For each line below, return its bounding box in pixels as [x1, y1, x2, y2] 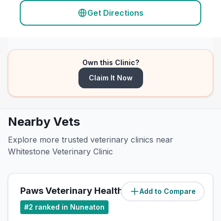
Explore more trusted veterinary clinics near [8, 135, 173, 145]
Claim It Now [88, 74, 133, 82]
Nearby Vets [8, 114, 80, 129]
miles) [180, 187, 201, 195]
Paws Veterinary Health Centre [20, 185, 155, 196]
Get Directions [87, 8, 144, 18]
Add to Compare [140, 187, 196, 195]
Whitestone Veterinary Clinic [8, 147, 113, 156]
